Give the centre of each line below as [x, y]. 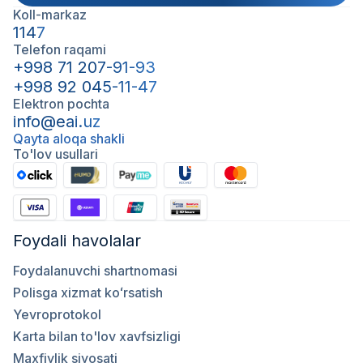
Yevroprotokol [57, 314]
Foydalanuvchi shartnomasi [95, 271]
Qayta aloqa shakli [69, 139]
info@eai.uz [57, 122]
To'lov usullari [56, 154]
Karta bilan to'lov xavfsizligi [97, 336]
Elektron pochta [61, 104]
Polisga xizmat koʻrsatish [88, 293]
